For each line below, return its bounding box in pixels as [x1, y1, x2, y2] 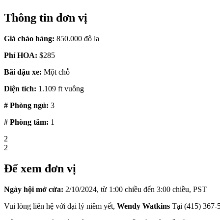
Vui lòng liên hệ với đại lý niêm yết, [4, 201, 117, 210]
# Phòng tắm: [4, 117, 49, 126]
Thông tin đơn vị [4, 11, 87, 24]
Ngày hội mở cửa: [4, 185, 65, 193]
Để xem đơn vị [4, 162, 76, 175]
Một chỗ [42, 67, 70, 76]
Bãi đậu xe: [4, 67, 42, 76]
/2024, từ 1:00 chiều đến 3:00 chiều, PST [79, 185, 207, 193]
